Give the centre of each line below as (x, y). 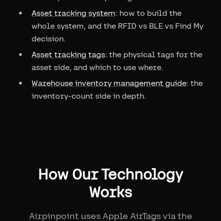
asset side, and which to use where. (97, 67)
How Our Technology (110, 174)
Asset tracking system (74, 13)
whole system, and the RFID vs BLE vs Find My (117, 26)
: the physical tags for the (154, 55)
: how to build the (148, 13)
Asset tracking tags (68, 55)
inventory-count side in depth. (89, 96)
